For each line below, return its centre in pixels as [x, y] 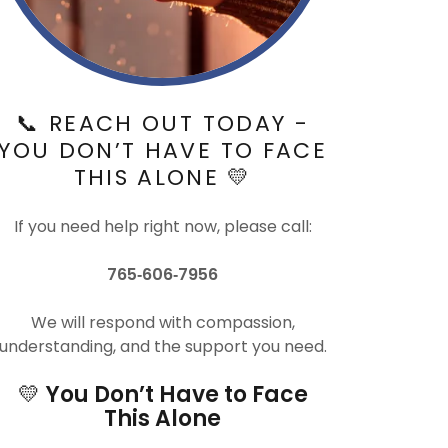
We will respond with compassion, [162, 322]
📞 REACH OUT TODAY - [163, 123]
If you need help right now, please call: [162, 226]
